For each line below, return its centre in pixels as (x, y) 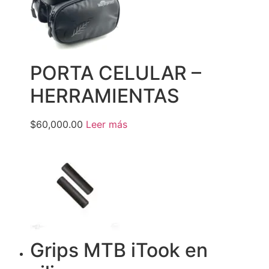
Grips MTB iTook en (119, 250)
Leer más (107, 125)
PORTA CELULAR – (116, 73)
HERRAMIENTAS (105, 96)
